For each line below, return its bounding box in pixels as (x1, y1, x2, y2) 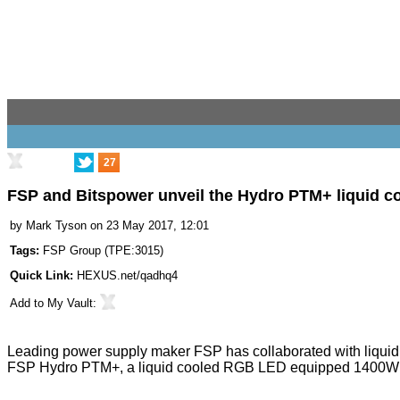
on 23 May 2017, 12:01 (90, 219, 209, 233)
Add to (10, 296, 47, 311)
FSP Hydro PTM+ (7, 360, 120, 376)
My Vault (47, 296, 93, 311)
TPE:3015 (108, 244, 160, 258)
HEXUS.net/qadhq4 (77, 269, 178, 283)
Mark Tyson (26, 219, 87, 233)
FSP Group (43, 244, 101, 258)
